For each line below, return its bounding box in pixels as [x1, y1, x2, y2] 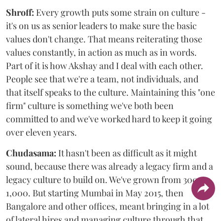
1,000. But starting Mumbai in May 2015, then [6, 187, 184, 199]
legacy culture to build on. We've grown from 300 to [6, 174, 208, 185]
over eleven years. [6, 126, 77, 138]
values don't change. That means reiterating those [6, 33, 202, 45]
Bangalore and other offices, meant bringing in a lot [6, 200, 209, 212]
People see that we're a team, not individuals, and [6, 73, 198, 85]
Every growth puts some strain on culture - [34, 6, 206, 18]
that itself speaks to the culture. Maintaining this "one [6, 86, 215, 98]
